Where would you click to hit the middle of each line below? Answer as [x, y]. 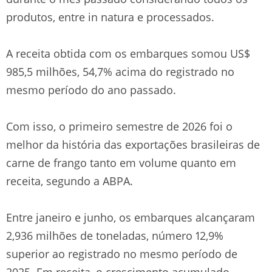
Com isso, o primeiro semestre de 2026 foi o [119, 126]
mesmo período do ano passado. [91, 90]
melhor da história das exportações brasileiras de [133, 144]
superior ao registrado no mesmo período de [122, 253]
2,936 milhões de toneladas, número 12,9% [115, 235]
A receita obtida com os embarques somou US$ [128, 53]
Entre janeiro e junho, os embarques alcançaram [131, 217]
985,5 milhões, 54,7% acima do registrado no [120, 71]
